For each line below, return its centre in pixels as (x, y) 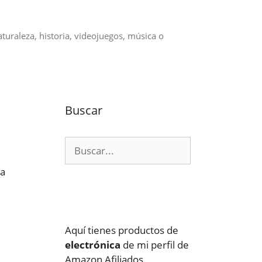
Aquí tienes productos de (122, 230)
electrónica (93, 245)
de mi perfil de (155, 245)
